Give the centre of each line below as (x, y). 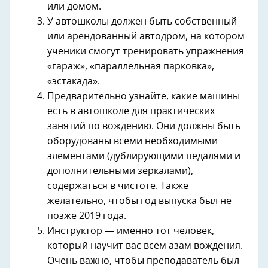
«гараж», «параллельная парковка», (131, 66)
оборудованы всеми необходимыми (133, 141)
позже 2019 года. (87, 216)
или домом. (74, 7)
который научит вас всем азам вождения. (145, 246)
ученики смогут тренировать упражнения (146, 51)
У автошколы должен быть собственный (142, 22)
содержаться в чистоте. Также (118, 186)
